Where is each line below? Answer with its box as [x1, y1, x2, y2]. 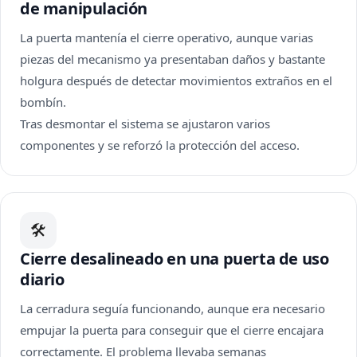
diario [20, 269, 65, 290]
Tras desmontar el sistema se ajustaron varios [20, 116, 270, 131]
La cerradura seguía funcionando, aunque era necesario [20, 300, 325, 316]
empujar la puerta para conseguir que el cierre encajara [20, 322, 324, 338]
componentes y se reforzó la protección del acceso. [20, 137, 300, 153]
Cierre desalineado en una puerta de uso [20, 248, 329, 269]
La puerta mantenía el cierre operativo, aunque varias [20, 29, 313, 45]
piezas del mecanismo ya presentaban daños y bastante [20, 51, 325, 67]
